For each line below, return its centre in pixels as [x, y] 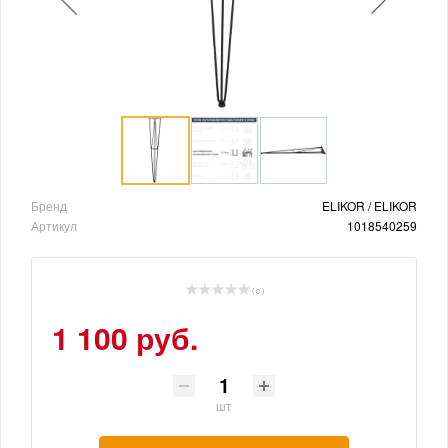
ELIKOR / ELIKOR [369, 205]
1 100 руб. [125, 337]
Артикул [54, 225]
